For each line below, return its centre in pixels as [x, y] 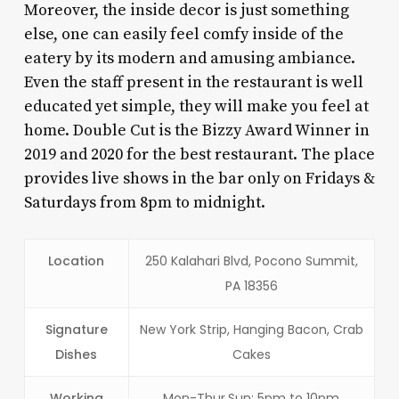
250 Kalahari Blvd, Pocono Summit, [251, 261]
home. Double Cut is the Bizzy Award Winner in [196, 130]
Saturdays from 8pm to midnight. [146, 202]
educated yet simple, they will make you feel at [196, 106]
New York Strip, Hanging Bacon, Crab [251, 329]
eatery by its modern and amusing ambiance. [189, 58]
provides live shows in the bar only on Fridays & [199, 178]
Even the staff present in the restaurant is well [193, 82]
